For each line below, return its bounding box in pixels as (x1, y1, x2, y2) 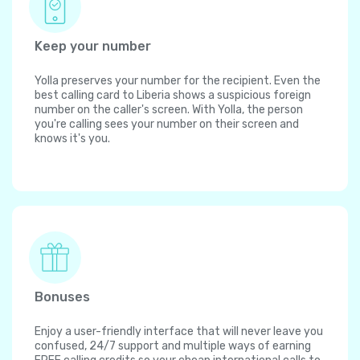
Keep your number (35, 39, 151, 55)
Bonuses (35, 289, 90, 305)
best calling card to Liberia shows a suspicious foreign (35, 88, 311, 103)
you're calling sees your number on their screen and (35, 117, 299, 132)
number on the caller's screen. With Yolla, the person (35, 103, 303, 117)
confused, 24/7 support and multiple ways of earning (35, 339, 311, 354)
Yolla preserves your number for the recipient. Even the (35, 74, 321, 88)
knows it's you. (35, 132, 110, 146)
